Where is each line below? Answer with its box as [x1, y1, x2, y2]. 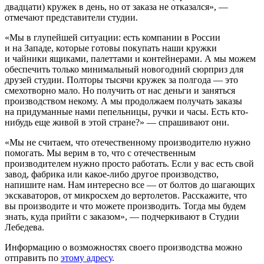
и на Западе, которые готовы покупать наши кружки [5, 42, 217, 53]
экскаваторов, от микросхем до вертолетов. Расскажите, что [5, 190, 247, 200]
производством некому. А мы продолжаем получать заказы [5, 95, 242, 106]
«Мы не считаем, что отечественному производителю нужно [5, 137, 250, 147]
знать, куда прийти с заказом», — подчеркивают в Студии [5, 211, 239, 222]
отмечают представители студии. [5, 12, 138, 22]
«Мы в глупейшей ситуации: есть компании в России [5, 32, 220, 42]
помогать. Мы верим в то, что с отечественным [5, 147, 196, 158]
